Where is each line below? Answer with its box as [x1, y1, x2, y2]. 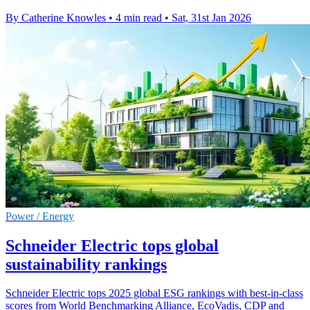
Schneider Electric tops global [6, 236, 219, 255]
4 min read [116, 11, 162, 24]
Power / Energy [6, 210, 74, 222]
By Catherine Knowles [6, 11, 106, 24]
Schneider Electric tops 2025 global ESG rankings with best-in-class [6, 287, 303, 300]
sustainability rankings [6, 255, 167, 273]
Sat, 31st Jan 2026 [172, 11, 251, 24]
